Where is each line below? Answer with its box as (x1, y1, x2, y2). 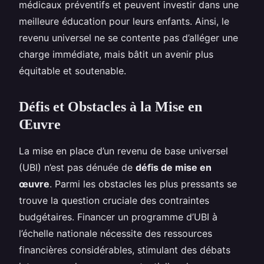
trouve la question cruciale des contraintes (19, 194, 209, 206)
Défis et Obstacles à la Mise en (19, 98, 202, 114)
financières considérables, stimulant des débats (19, 243, 230, 256)
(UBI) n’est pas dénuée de (19, 161, 136, 173)
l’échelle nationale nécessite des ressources (19, 227, 212, 239)
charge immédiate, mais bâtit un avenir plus (19, 48, 213, 60)
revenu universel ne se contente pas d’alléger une (19, 31, 238, 44)
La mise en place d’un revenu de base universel (19, 144, 228, 157)
